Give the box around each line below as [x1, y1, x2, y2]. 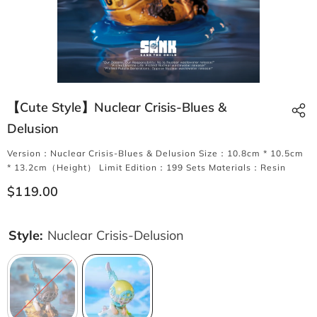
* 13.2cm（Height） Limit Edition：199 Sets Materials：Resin [7, 162, 286, 173]
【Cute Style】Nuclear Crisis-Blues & [7, 99, 226, 115]
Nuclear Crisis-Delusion [47, 227, 184, 243]
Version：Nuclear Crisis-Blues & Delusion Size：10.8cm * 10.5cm [7, 148, 304, 158]
